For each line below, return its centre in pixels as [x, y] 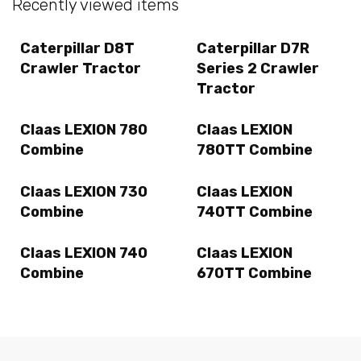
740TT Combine [255, 212]
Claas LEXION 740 [84, 253]
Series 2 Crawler [258, 69]
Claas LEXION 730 [84, 191]
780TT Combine [255, 150]
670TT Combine [254, 273]
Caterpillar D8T [77, 49]
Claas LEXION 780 [84, 130]
